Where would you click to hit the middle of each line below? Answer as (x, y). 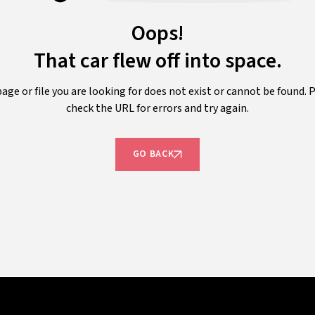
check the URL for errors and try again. (157, 108)
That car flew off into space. (157, 61)
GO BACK (153, 154)
